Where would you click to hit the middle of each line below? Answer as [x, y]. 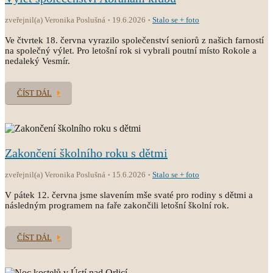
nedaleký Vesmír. [37, 61]
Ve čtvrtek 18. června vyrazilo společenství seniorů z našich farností [134, 40]
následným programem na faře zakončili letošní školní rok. [117, 205]
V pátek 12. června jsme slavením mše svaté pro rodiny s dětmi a [129, 195]
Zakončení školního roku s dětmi [86, 153]
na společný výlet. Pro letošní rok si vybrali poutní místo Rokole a [131, 51]
